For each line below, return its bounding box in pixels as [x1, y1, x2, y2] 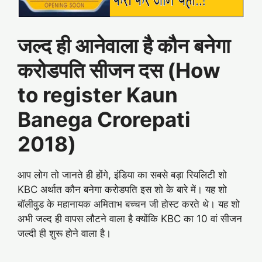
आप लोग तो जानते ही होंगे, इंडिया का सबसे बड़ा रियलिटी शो [18, 168, 227, 181]
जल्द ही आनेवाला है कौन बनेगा [18, 33, 230, 58]
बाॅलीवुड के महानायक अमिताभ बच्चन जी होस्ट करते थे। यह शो [18, 198, 240, 210]
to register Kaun [18, 82, 178, 107]
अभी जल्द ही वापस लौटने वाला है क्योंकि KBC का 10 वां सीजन [18, 212, 242, 225]
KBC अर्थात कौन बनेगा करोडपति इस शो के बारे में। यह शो [18, 183, 227, 195]
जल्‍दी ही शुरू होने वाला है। [18, 227, 111, 239]
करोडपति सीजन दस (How [18, 57, 220, 82]
